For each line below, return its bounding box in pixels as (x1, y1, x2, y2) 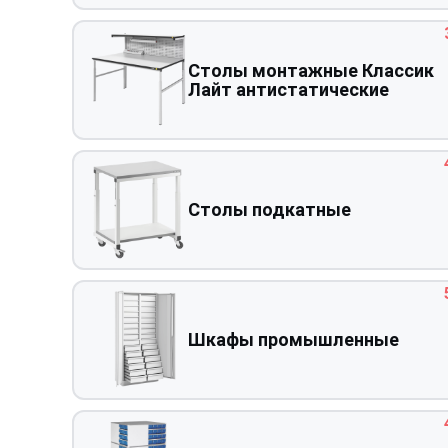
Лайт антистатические (187, 78, 389, 100)
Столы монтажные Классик (187, 59, 434, 81)
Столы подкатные (187, 199, 351, 221)
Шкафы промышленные (187, 329, 399, 351)
